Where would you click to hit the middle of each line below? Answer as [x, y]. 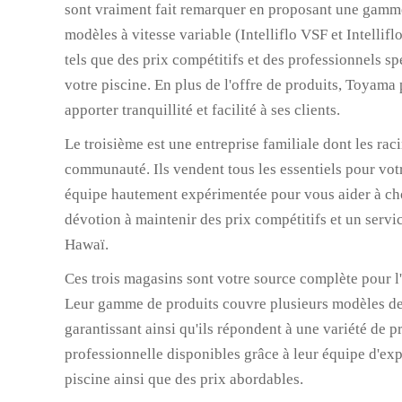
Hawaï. [87, 244]
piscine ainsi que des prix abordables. [184, 379]
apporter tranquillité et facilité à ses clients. [202, 109]
